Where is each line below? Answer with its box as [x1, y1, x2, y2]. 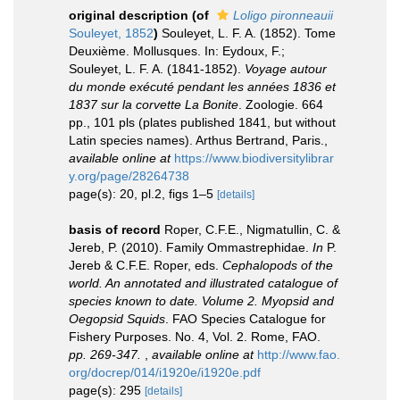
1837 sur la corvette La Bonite [69, 97, 238, 112]
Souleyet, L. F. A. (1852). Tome [162, 26, 336, 40]
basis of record [69, 222, 161, 237]
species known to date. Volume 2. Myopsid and [69, 294, 334, 308]
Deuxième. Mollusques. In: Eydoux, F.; [69, 44, 285, 58]
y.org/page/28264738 [69, 169, 189, 183]
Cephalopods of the [222, 258, 333, 272]
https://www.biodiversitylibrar [174, 151, 334, 165]
